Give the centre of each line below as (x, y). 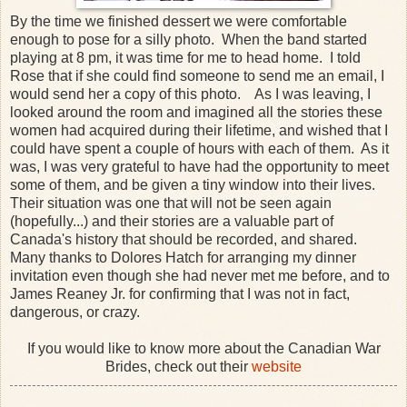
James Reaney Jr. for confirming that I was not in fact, (180, 293)
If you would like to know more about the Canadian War (203, 348)
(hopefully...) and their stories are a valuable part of (172, 221)
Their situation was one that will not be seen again (171, 203)
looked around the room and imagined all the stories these (196, 112)
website (277, 366)
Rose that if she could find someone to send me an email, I (197, 75)
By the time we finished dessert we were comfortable (179, 21)
